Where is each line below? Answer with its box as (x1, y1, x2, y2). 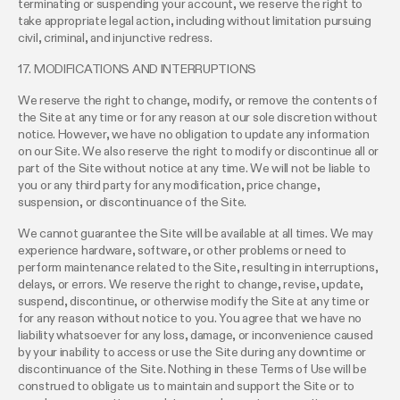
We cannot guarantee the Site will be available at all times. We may (18, 227, 373, 240)
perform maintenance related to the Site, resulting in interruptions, (18, 261, 379, 274)
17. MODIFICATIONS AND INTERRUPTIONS (18, 62, 257, 76)
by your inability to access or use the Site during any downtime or (18, 346, 367, 359)
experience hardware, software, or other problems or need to (18, 244, 347, 257)
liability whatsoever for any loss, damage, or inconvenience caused (18, 329, 374, 342)
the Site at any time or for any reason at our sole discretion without (18, 111, 378, 124)
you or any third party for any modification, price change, (18, 179, 321, 192)
